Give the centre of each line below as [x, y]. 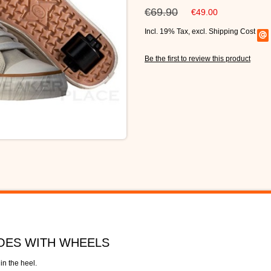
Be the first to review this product [198, 59]
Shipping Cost [232, 31]
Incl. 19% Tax [166, 31]
